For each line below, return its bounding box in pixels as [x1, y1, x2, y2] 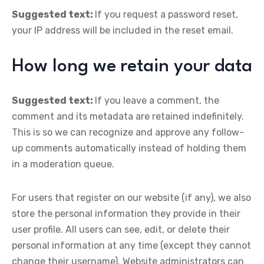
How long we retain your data [12, 58, 252, 75]
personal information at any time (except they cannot [12, 240, 251, 251]
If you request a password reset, [95, 9, 238, 20]
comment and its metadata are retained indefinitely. [12, 111, 244, 122]
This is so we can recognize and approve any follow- [12, 127, 244, 138]
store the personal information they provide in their [12, 208, 240, 219]
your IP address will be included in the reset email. [12, 25, 233, 36]
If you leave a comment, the [95, 95, 219, 106]
